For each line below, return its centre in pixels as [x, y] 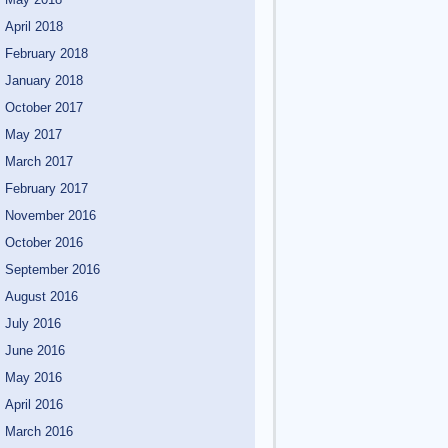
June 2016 [35, 350]
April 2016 [34, 404]
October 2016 [44, 242]
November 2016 [50, 215]
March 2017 [39, 161]
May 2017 [33, 134]
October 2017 [44, 107]
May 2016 [33, 377]
